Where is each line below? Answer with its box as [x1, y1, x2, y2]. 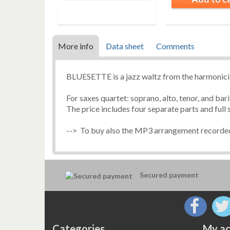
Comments [156, 41, 195, 51]
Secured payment [140, 170, 199, 180]
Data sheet [106, 41, 144, 51]
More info [58, 41, 93, 51]
